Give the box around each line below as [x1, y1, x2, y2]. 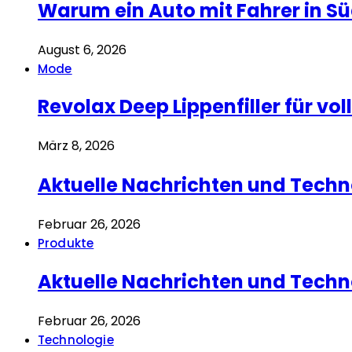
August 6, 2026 [38, 40, 126, 59]
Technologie [38, 331, 114, 348]
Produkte [38, 235, 94, 252]
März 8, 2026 [38, 137, 115, 156]
